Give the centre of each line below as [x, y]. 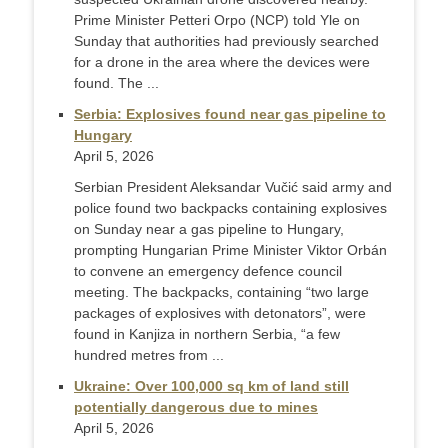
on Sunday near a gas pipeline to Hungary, [209, 229]
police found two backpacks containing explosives [230, 208]
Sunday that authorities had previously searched [226, 41]
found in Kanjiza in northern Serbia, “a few [207, 334]
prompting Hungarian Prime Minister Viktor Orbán [230, 250]
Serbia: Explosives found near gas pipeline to [230, 114]
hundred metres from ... [149, 355]
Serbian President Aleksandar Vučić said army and [233, 187]
